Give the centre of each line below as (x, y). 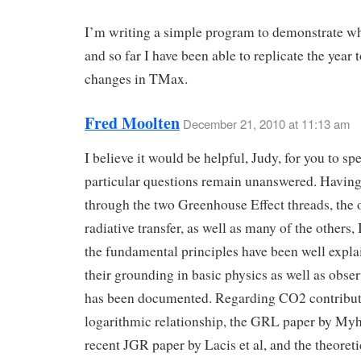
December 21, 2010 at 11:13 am (266, 123)
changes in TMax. (136, 78)
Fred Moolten (132, 122)
